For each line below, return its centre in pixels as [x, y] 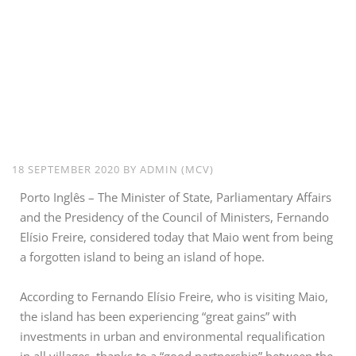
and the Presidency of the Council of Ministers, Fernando [174, 217]
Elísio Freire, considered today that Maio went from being [176, 237]
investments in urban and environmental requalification [172, 337]
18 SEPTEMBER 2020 [68, 170]
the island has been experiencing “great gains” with [158, 317]
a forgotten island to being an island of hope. [142, 257]
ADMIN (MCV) [177, 170]
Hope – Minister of [175, 108]
